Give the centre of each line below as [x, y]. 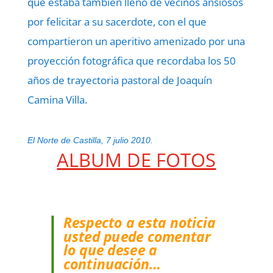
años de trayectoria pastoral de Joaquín [119, 80]
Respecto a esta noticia [139, 222]
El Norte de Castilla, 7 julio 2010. [90, 140]
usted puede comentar [136, 236]
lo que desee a [110, 250]
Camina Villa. [57, 100]
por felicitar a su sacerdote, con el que [117, 22]
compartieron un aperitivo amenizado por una [136, 41]
